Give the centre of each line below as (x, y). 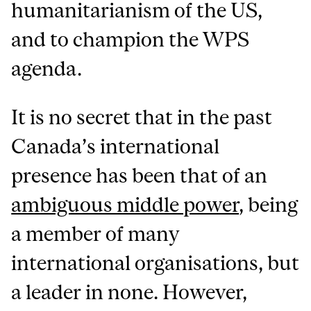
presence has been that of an (140, 175)
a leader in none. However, (129, 292)
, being (269, 204)
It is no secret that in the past (142, 117)
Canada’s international (116, 146)
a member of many (95, 234)
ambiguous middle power (125, 204)
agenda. (47, 68)
